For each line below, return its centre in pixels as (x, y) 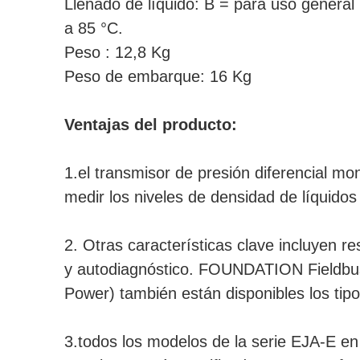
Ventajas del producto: (151, 125)
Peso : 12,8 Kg (117, 52)
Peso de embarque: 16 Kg (158, 76)
